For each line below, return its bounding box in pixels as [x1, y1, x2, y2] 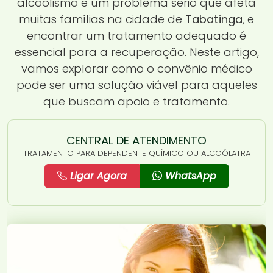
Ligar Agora [66, 168, 127, 183]
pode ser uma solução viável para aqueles [16, 77, 257, 93]
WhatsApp [161, 168, 216, 183]
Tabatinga [185, 11, 243, 27]
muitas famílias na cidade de [19, 11, 185, 27]
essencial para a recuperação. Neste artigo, [14, 44, 259, 60]
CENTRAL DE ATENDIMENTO [66, 132, 207, 148]
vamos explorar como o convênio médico [21, 60, 252, 76]
